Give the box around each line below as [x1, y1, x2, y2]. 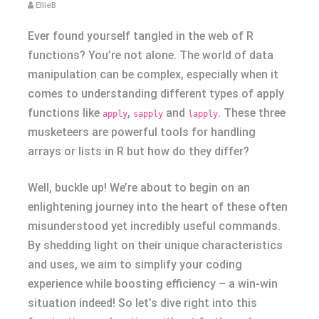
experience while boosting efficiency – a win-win [28, 277, 278, 291]
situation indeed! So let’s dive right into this [28, 296, 257, 310]
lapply [188, 109, 218, 119]
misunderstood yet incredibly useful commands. [28, 219, 281, 233]
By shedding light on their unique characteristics [28, 239, 283, 252]
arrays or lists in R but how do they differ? [28, 145, 249, 158]
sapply [133, 109, 163, 119]
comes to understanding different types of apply [28, 87, 284, 100]
